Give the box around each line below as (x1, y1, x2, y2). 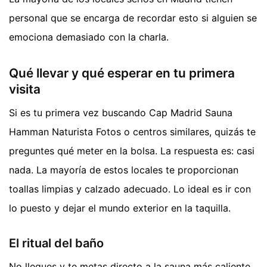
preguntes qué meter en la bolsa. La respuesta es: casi (9, 145, 254, 157)
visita (9, 81, 41, 97)
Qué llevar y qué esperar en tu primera (9, 65, 235, 80)
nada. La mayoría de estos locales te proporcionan (9, 164, 238, 176)
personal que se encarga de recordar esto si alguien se (9, 11, 257, 24)
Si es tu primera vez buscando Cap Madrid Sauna (9, 107, 232, 119)
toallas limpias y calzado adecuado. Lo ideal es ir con (9, 183, 251, 195)
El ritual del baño (9, 236, 104, 251)
